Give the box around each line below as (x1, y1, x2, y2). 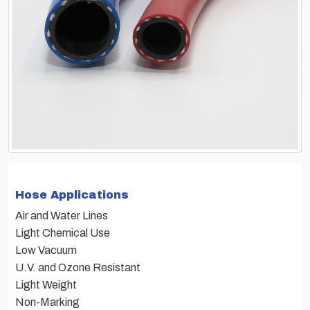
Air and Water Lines (15, 209, 108, 221)
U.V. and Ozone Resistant (15, 261, 140, 273)
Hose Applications (15, 188, 129, 201)
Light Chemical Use (15, 226, 110, 239)
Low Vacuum (15, 244, 77, 256)
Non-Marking (15, 295, 80, 308)
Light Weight (15, 278, 77, 291)
